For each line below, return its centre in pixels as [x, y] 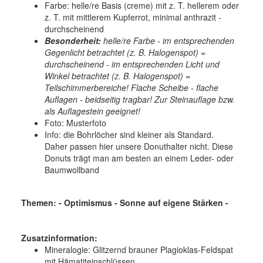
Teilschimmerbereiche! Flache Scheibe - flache [131, 87]
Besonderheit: [73, 40]
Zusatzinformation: [59, 237]
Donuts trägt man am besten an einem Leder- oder [139, 158]
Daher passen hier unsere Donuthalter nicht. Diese [139, 146]
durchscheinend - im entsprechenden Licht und [132, 64]
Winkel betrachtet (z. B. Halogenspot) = [117, 75]
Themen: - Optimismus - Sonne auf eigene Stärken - [125, 202]
